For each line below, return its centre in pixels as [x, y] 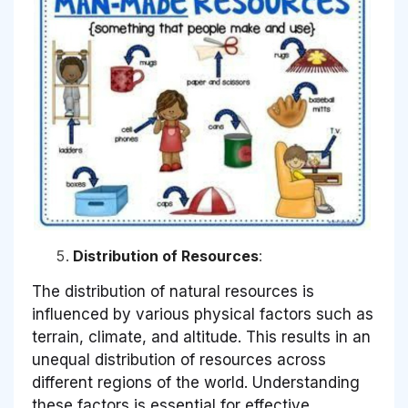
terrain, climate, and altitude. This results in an [201, 337]
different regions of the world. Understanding [196, 383]
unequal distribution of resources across [179, 360]
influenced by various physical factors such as [203, 315]
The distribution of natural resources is [173, 292]
